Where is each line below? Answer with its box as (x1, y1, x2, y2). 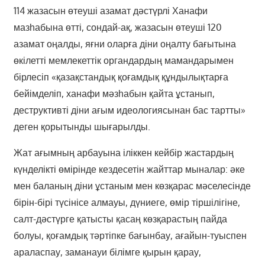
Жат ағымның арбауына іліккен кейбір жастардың (13, 147, 234, 159)
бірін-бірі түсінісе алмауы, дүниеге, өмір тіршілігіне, (13, 196, 240, 209)
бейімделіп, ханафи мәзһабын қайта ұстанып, (13, 88, 215, 100)
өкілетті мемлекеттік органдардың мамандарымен (13, 54, 234, 67)
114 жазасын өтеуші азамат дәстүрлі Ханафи (13, 5, 208, 17)
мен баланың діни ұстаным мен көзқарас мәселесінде (13, 180, 251, 192)
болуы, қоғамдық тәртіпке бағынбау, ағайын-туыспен (13, 230, 247, 242)
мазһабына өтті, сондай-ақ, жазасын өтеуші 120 (13, 21, 222, 34)
